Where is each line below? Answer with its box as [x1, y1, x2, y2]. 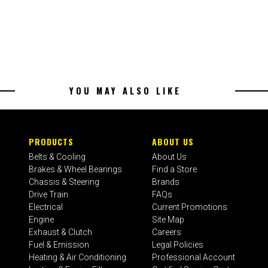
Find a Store [152, 164, 197, 174]
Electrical [29, 202, 63, 212]
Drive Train [29, 189, 69, 199]
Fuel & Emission [29, 239, 90, 249]
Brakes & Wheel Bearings [29, 164, 123, 174]
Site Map [152, 214, 185, 224]
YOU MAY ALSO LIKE [69, 84, 181, 97]
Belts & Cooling [29, 151, 86, 162]
